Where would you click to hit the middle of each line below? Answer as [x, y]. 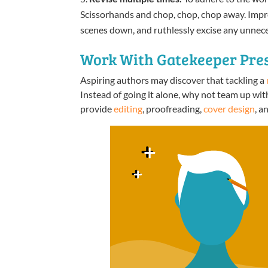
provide [97, 108]
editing [128, 108]
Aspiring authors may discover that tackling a [173, 80]
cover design [229, 108]
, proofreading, [173, 108]
